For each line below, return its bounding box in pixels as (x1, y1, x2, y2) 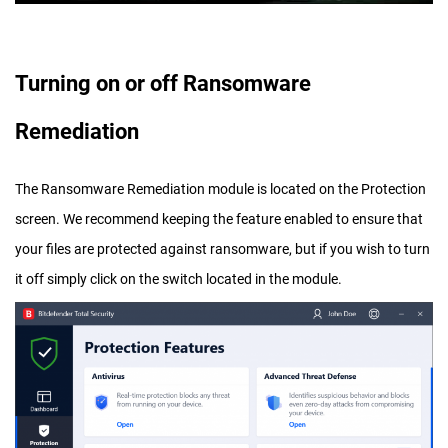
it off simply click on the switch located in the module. (15, 271, 342, 288)
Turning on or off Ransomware (15, 70, 311, 96)
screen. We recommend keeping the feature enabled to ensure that (15, 211, 423, 228)
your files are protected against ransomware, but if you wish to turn (15, 241, 430, 258)
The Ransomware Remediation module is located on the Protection (15, 181, 426, 198)
